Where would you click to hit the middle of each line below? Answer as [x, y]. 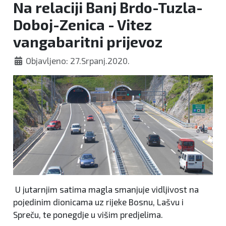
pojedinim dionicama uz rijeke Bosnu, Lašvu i [98, 202]
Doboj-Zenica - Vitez [82, 24]
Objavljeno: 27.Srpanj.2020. [78, 61]
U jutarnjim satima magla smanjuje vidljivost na [106, 189]
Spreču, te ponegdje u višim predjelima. [88, 214]
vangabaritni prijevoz [88, 42]
